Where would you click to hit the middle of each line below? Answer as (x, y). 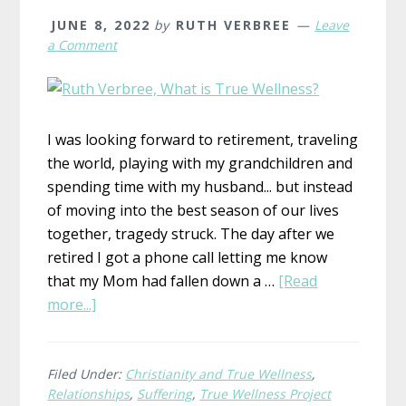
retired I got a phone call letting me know (188, 257)
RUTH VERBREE (234, 24)
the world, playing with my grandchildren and (200, 163)
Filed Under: (87, 373)
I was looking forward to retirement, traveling (203, 139)
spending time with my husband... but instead (200, 186)
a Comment (82, 44)
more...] (72, 304)
